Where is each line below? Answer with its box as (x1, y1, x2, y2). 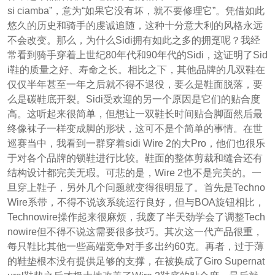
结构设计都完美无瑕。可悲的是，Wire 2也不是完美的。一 (7, 167, 261, 178)
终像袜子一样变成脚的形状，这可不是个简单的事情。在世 (7, 123, 263, 134)
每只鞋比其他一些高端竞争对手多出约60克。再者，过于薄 (7, 241, 264, 252)
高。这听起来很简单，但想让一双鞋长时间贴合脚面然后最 (7, 108, 263, 119)
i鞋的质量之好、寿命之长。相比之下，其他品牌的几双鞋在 (7, 64, 265, 75)
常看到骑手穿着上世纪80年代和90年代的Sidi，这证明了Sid (7, 49, 268, 60)
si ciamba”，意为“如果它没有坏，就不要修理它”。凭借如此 (7, 5, 265, 16)
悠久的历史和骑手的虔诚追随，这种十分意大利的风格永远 (7, 20, 263, 31)
